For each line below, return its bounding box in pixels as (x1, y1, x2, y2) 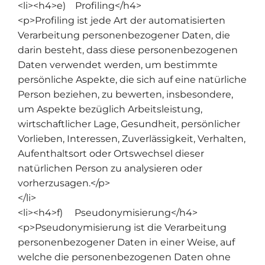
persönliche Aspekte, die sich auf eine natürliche (18, 73, 247, 85)
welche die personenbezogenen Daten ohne (18, 251, 231, 263)
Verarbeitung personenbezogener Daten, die (18, 29, 230, 41)
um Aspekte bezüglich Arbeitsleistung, (18, 103, 202, 115)
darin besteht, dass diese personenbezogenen (18, 44, 238, 56)
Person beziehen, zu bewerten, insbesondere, (18, 88, 233, 100)
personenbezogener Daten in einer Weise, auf (18, 236, 235, 248)
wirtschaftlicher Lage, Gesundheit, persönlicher (18, 118, 240, 130)
